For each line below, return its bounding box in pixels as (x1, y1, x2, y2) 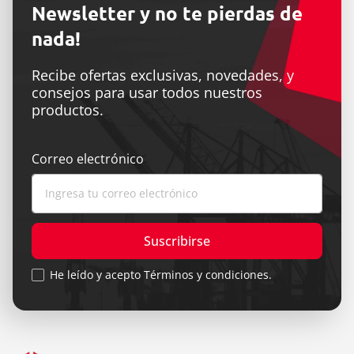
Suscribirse (144, 232, 210, 250)
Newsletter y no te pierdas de (32, 3, 303, 25)
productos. (32, 100, 104, 120)
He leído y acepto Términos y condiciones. (50, 267, 272, 283)
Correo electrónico (32, 150, 144, 168)
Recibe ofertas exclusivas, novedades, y (32, 66, 294, 85)
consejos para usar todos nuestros (32, 83, 262, 103)
